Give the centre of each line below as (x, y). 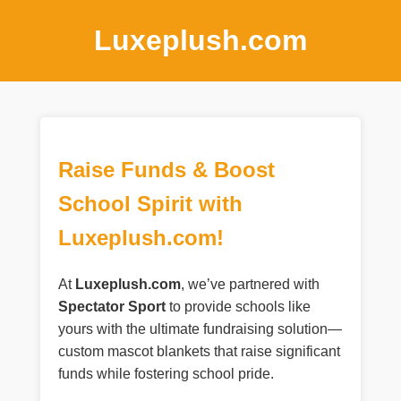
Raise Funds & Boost (166, 169)
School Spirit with (150, 203)
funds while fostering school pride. (166, 373)
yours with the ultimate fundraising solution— (200, 328)
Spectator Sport (111, 306)
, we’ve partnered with (250, 284)
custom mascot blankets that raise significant (199, 351)
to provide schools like (238, 306)
